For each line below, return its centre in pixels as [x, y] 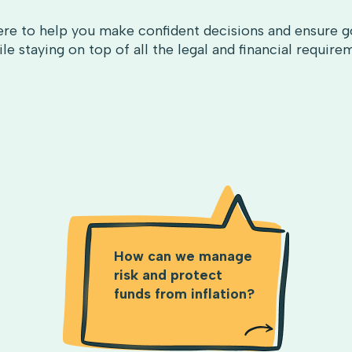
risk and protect [168, 275]
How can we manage [183, 257]
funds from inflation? [184, 294]
